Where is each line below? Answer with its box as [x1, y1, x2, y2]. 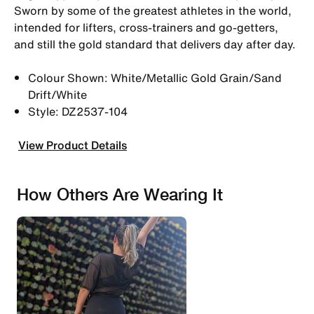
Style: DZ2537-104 [28, 102, 128, 120]
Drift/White [28, 86, 87, 103]
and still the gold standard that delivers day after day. [14, 35, 296, 53]
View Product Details [18, 136, 127, 153]
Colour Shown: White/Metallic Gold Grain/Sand [28, 69, 282, 86]
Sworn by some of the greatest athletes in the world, [14, 1, 292, 19]
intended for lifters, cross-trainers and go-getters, [14, 18, 278, 36]
